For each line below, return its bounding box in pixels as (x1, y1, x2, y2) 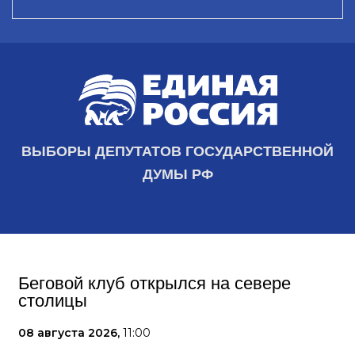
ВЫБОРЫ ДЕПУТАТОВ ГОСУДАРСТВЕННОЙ (21, 143, 334, 160)
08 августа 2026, (18, 326, 123, 341)
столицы (18, 291, 87, 311)
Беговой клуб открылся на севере (18, 273, 291, 294)
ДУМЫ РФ (142, 166, 213, 183)
